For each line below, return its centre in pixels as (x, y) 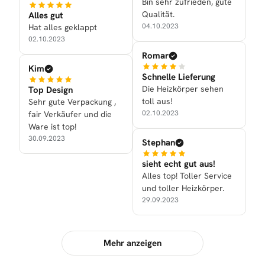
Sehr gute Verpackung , (72, 102)
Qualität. (158, 14)
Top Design (51, 90)
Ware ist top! (52, 127)
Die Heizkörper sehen (183, 89)
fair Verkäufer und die (70, 114)
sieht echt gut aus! (179, 164)
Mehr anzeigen (132, 243)
